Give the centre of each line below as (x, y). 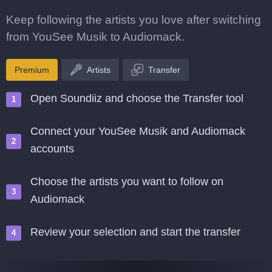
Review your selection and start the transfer (135, 232)
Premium (32, 70)
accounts (52, 149)
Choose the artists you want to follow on (127, 182)
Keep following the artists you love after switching (134, 20)
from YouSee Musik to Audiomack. (95, 37)
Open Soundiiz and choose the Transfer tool (137, 98)
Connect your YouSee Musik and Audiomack (138, 131)
